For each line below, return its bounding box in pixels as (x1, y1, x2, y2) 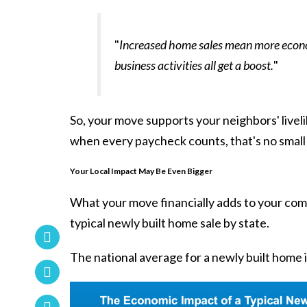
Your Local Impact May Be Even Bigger (70, 166, 212, 177)
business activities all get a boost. (114, 57, 273, 73)
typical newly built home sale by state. (70, 215, 269, 231)
